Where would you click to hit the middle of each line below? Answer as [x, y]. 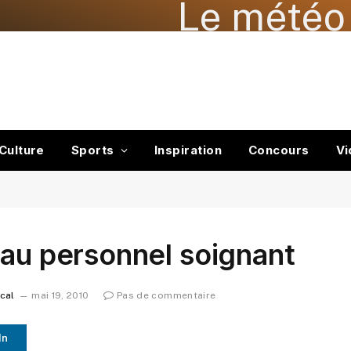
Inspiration [188, 150]
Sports [92, 150]
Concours [279, 150]
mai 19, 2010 [60, 296]
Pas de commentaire [166, 296]
